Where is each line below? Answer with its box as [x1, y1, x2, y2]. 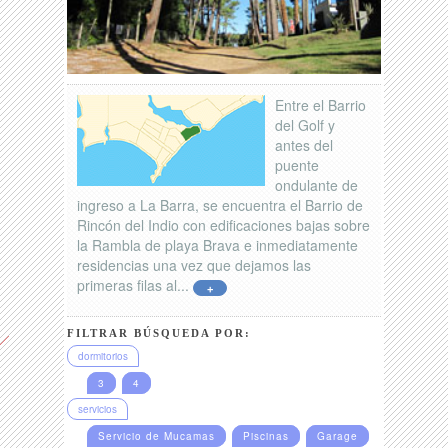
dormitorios [78, 349, 129, 364]
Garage [317, 429, 359, 444]
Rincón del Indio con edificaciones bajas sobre [77, 215, 371, 236]
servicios [78, 402, 118, 417]
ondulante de [275, 175, 359, 196]
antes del [275, 135, 334, 156]
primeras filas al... [77, 275, 194, 296]
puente [275, 155, 320, 176]
